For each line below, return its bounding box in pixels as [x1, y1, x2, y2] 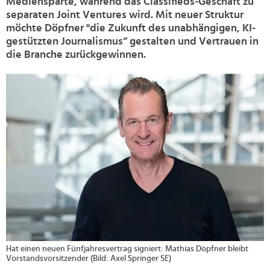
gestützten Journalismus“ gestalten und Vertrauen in [6, 36, 259, 47]
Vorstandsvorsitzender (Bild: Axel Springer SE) [6, 254, 171, 263]
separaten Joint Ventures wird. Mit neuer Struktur [6, 10, 243, 20]
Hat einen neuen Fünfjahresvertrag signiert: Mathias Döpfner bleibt [6, 245, 248, 254]
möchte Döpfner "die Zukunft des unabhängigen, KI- [6, 23, 256, 34]
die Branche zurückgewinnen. [6, 49, 146, 60]
